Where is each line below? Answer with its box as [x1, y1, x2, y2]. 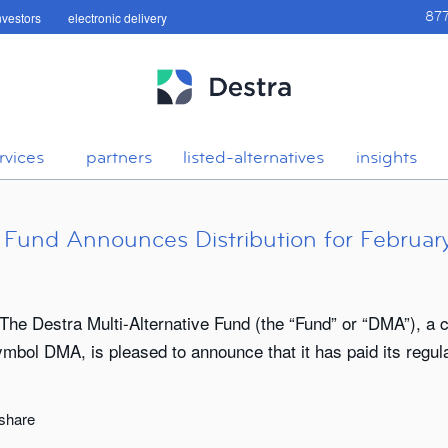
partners [85, 147, 152, 167]
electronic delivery [68, 9, 167, 26]
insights [355, 147, 417, 167]
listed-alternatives [183, 147, 324, 167]
